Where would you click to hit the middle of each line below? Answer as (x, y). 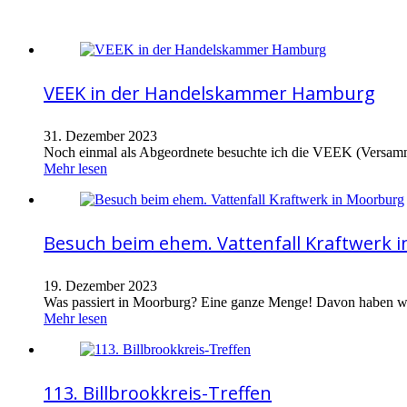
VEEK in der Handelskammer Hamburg (209, 93)
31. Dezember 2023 (100, 136)
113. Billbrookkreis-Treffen (158, 392)
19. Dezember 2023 (100, 286)
